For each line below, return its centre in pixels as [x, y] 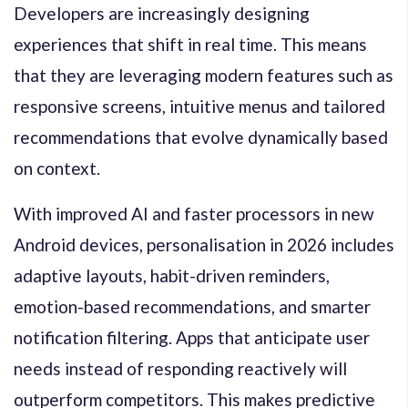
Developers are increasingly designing [162, 13]
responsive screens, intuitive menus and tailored [199, 106]
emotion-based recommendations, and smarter [192, 306]
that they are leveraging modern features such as [204, 75]
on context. [57, 168]
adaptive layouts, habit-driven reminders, [172, 275]
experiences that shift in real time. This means [190, 44]
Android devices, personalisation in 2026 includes [204, 244]
